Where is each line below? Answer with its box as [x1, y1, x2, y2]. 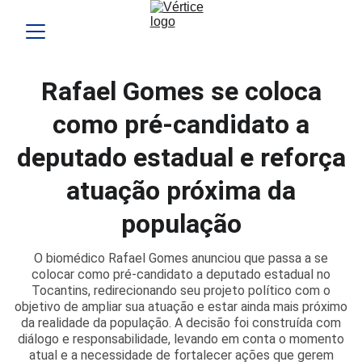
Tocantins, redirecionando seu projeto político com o [32, 283, 330, 298]
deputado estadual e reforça [16, 142, 346, 173]
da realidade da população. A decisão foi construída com [21, 315, 341, 330]
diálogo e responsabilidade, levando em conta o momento [18, 331, 344, 347]
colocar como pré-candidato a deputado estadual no [32, 267, 330, 282]
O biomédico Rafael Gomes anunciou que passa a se [34, 250, 328, 266]
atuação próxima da [66, 175, 296, 206]
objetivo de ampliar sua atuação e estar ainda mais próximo [15, 299, 347, 314]
